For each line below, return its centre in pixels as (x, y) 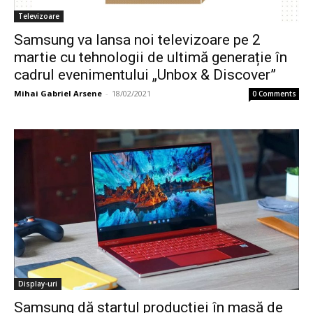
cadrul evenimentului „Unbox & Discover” (145, 75)
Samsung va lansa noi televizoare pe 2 (137, 40)
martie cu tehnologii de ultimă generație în (151, 58)
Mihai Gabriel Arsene (58, 94)
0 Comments (274, 94)
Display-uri (38, 283)
